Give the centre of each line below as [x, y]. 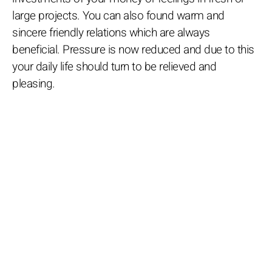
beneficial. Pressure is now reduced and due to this [133, 49]
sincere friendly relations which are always [111, 32]
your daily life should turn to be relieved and [114, 66]
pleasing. [34, 83]
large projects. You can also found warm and [118, 15]
